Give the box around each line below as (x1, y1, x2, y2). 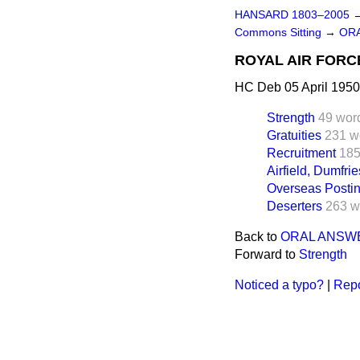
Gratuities (267, 129, 321, 142)
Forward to (235, 247, 299, 261)
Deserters (267, 199, 322, 213)
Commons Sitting (235, 27, 325, 39)
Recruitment (267, 146, 336, 160)
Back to (235, 230, 280, 243)
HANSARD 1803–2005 (235, 9, 350, 21)
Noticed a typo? (235, 278, 324, 292)
